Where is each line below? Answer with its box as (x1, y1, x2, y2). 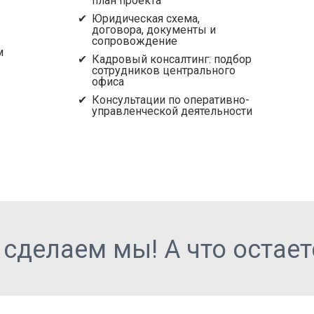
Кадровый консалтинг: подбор (91, 53, 252, 66)
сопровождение (91, 34, 177, 48)
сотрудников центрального (91, 64, 235, 77)
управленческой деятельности (91, 104, 252, 118)
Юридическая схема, (91, 12, 200, 25)
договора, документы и (91, 23, 216, 36)
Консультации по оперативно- (91, 93, 250, 107)
